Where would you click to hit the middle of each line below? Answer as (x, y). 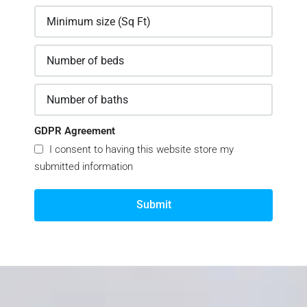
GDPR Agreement (75, 131)
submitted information (84, 166)
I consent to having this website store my (140, 149)
